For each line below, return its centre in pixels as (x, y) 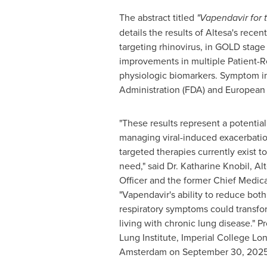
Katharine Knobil (215, 166)
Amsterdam (143, 252)
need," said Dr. (150, 166)
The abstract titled (158, 17)
